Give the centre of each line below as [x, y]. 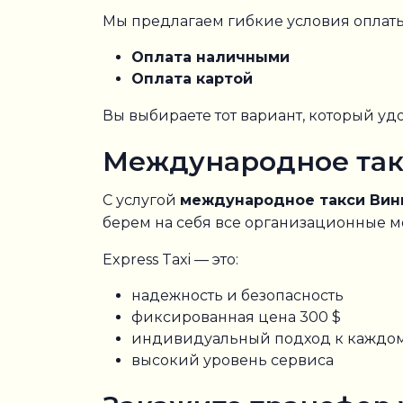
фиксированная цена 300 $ [236, 317]
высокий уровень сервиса [233, 360]
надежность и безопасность [237, 296]
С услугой [141, 200]
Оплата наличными [210, 57]
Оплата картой [192, 79]
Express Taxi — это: [170, 260]
